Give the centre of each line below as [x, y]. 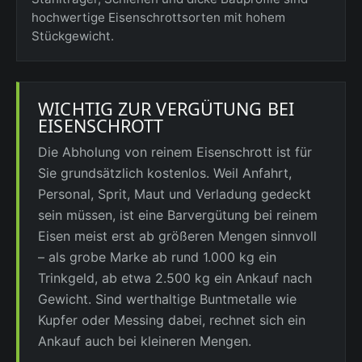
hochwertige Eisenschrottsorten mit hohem [158, 18]
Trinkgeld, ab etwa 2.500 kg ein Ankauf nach [175, 278]
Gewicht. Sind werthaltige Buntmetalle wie [168, 299]
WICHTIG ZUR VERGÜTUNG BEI [166, 108]
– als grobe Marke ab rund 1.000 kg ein [158, 257]
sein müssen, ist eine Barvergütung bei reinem [178, 215]
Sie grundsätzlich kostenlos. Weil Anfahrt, [165, 173]
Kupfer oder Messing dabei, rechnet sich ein [172, 320]
